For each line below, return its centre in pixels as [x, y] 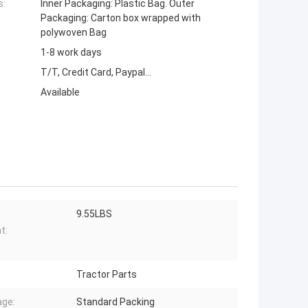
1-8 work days [71, 53]
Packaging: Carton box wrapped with [121, 18]
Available [60, 92]
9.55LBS [94, 214]
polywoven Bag [74, 33]
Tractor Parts [107, 275]
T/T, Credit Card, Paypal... [96, 73]
